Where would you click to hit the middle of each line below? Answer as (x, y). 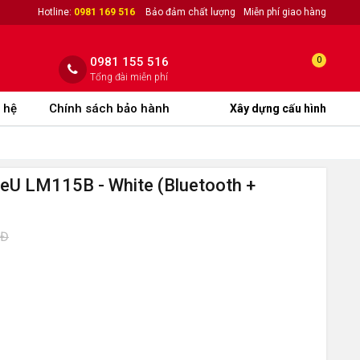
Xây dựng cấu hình (278, 108)
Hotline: (56, 12)
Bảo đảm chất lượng (190, 12)
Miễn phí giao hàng (285, 12)
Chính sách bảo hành (109, 108)
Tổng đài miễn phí (129, 77)
